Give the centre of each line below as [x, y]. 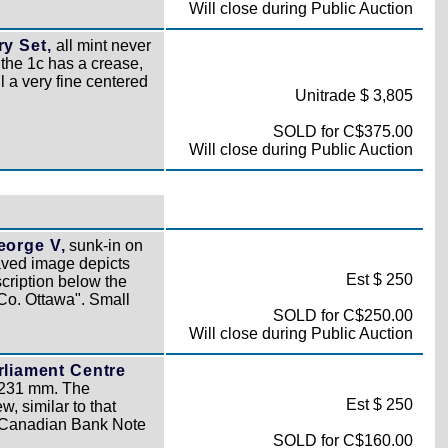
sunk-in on [104, 245]
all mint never [101, 45]
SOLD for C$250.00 [342, 315]
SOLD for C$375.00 [342, 131]
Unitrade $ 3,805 [353, 95]
